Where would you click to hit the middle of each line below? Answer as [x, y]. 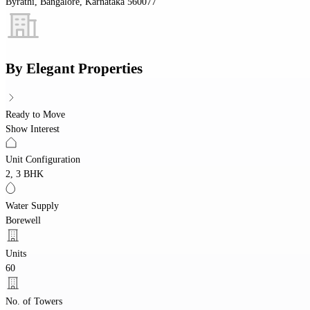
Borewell [23, 220]
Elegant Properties [84, 69]
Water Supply [32, 206]
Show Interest [33, 129]
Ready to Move [35, 114]
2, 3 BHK [25, 174]
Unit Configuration [43, 159]
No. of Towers [34, 301]
